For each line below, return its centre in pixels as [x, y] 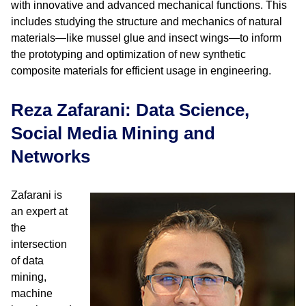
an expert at [39, 211]
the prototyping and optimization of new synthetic [128, 54]
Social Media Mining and [113, 133]
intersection [39, 244]
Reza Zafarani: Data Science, [130, 110]
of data [27, 261]
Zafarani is [37, 195]
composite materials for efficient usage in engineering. [141, 71]
